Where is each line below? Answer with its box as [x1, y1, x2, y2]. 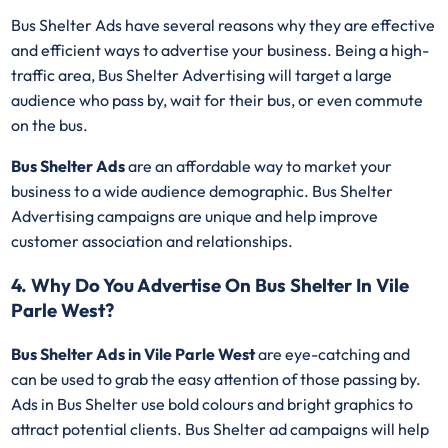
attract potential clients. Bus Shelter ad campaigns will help [11, 418, 430, 439]
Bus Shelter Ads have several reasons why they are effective [11, 15, 436, 36]
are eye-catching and [258, 343, 411, 364]
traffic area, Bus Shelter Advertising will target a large [11, 65, 393, 86]
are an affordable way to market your [125, 156, 393, 177]
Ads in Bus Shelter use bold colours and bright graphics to [11, 393, 414, 414]
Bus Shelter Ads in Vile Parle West [11, 343, 259, 364]
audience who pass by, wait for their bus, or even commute [11, 90, 424, 111]
